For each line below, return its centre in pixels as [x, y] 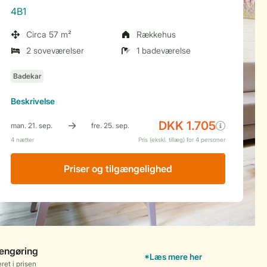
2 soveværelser [55, 50]
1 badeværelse [164, 50]
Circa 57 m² [49, 34]
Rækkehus [156, 34]
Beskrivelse [33, 101]
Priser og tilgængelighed [118, 169]
